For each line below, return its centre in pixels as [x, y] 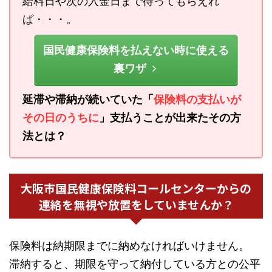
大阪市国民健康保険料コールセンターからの [136, 188]
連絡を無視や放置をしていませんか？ [136, 204]
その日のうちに [61, 117]
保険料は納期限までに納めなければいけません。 [129, 245]
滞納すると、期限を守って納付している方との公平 [135, 263]
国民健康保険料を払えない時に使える [136, 50]
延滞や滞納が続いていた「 [88, 99]
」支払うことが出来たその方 [170, 117]
